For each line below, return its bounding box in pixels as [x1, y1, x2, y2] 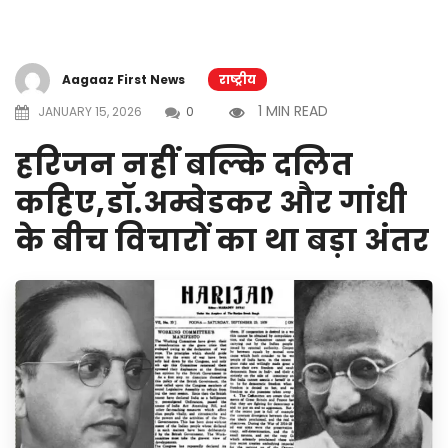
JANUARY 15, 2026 [35, 103, 142, 120]
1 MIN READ [258, 101, 328, 121]
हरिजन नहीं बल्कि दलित [15, 144, 354, 186]
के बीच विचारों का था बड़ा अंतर [15, 220, 430, 262]
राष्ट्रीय [219, 70, 256, 88]
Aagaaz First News [62, 70, 185, 88]
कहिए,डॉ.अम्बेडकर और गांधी [15, 182, 408, 224]
